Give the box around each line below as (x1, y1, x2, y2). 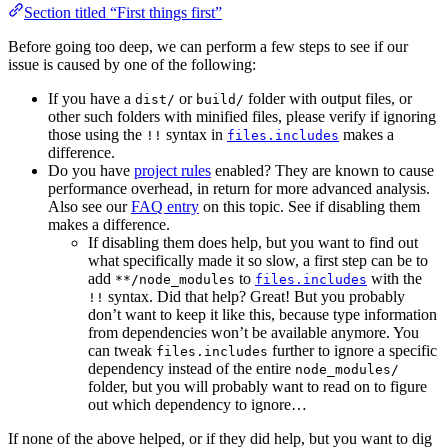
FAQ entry (131, 197, 199, 215)
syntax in (162, 125, 227, 143)
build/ (196, 91, 244, 107)
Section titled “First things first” (24, 3, 222, 21)
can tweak (88, 341, 156, 359)
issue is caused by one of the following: (8, 55, 256, 73)
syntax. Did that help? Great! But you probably (104, 287, 405, 305)
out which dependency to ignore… (88, 395, 307, 413)
